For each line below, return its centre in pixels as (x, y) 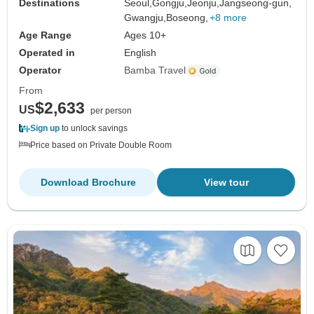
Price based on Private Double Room (101, 145)
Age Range (45, 35)
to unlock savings (94, 129)
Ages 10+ (145, 35)
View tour (226, 183)
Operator (40, 70)
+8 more (228, 18)
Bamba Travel (155, 70)
